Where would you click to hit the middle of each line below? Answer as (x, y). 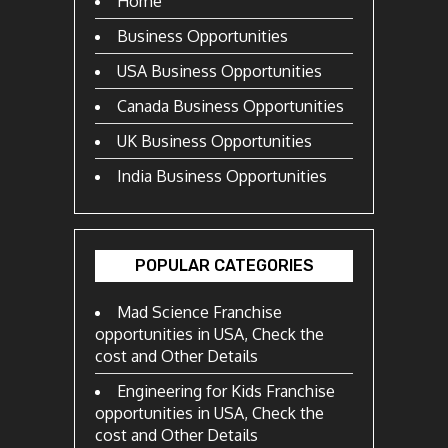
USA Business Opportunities (219, 70)
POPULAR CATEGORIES (224, 265)
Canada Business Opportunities (230, 105)
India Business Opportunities (222, 175)
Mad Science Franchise (199, 311)
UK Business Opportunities (214, 140)
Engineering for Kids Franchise (226, 390)
